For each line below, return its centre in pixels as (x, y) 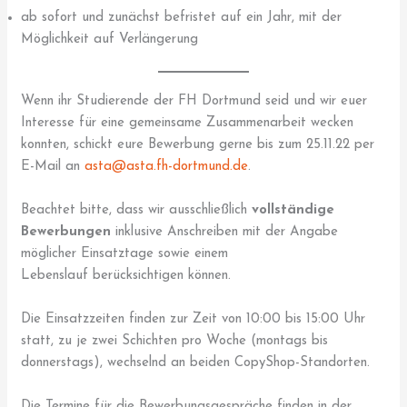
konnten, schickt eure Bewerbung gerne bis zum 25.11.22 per (198, 145)
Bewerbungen (66, 233)
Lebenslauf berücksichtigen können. (126, 276)
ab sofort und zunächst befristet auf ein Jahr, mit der (182, 17)
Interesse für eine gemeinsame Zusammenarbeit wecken (188, 124)
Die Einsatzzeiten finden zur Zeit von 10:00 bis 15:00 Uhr (194, 320)
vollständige (293, 211)
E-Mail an (53, 167)
